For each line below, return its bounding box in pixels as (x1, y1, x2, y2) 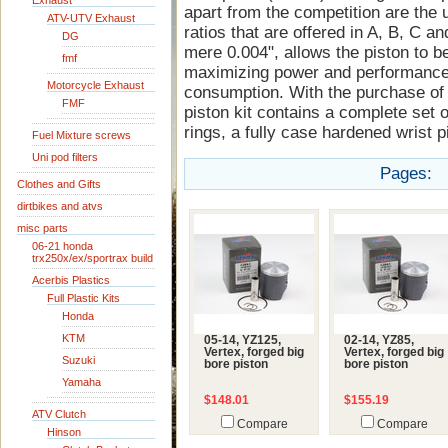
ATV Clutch (32, 408, 86, 420)
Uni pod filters (32, 151, 98, 163)
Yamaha (62, 376, 101, 388)
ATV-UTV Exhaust (47, 12, 135, 24)
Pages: (380, 164, 432, 183)
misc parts (17, 222, 68, 234)
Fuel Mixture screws (32, 129, 131, 141)
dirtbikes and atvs (17, 200, 103, 212)
